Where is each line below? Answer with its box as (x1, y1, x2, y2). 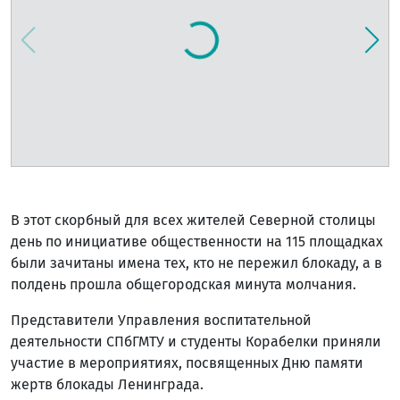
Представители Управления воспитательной (11, 311, 312, 329)
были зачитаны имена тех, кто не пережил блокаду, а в (11, 254, 382, 271)
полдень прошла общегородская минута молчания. (11, 275, 356, 293)
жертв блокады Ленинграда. (11, 375, 204, 393)
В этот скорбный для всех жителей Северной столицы (11, 211, 376, 229)
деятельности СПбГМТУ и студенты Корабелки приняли (11, 332, 381, 350)
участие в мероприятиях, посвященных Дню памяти (11, 354, 363, 371)
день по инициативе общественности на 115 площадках (11, 232, 383, 250)
